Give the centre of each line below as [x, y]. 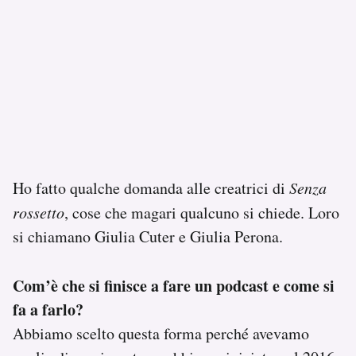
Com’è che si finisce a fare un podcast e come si [174, 285]
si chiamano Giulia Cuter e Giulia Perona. [148, 236]
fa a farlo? [48, 309]
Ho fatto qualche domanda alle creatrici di [151, 188]
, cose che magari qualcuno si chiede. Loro [202, 212]
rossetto [39, 212]
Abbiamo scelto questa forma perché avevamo [161, 333]
